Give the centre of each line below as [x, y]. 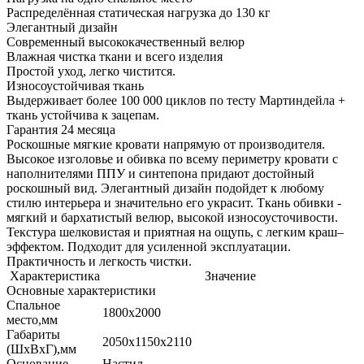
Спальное [33, 305]
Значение [230, 276]
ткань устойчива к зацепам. [83, 115]
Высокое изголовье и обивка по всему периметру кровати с [172, 159]
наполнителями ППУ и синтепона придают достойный [160, 174]
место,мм [32, 320]
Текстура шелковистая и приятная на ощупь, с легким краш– [175, 232]
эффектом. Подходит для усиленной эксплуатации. [149, 247]
